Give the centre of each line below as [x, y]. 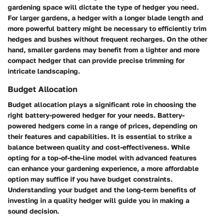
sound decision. [33, 211]
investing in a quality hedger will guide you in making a [99, 200]
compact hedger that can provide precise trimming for [96, 60]
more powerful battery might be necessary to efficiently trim [107, 28]
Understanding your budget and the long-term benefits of [102, 189]
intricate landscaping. [44, 71]
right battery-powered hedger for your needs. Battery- [96, 115]
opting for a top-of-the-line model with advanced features [102, 157]
